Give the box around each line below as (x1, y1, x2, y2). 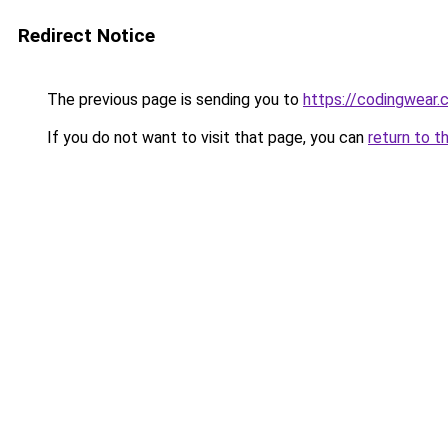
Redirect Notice (18, 24, 155, 47)
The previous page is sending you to (43, 90, 303, 109)
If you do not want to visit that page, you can (43, 128, 368, 147)
